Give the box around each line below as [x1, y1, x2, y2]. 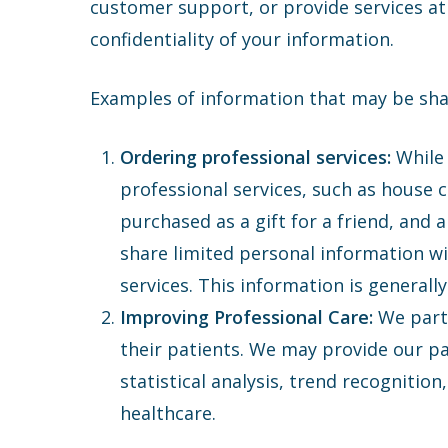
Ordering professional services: [120, 145, 392, 169]
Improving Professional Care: [120, 305, 379, 329]
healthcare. [120, 401, 217, 425]
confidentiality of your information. [90, 27, 395, 51]
